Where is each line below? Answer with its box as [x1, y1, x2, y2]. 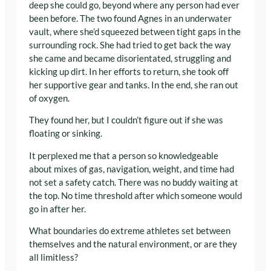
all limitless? [29, 252, 78, 263]
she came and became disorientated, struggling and [29, 53, 231, 64]
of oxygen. [29, 93, 70, 103]
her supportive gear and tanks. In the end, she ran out [29, 79, 238, 90]
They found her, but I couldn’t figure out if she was [29, 115, 223, 126]
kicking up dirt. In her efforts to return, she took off [29, 66, 229, 77]
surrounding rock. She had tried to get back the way [29, 39, 231, 50]
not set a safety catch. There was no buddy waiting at [29, 177, 238, 188]
